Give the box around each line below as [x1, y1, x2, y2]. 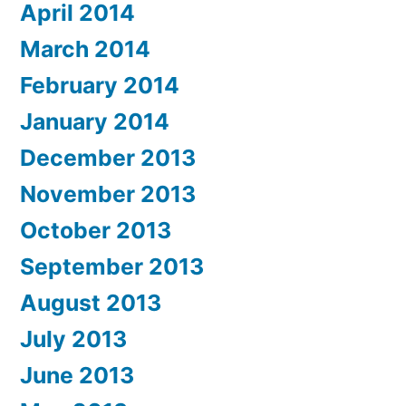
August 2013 [20, 288, 161, 316]
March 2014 [20, 34, 150, 63]
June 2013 [20, 361, 134, 389]
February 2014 [20, 71, 179, 99]
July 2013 [20, 324, 127, 353]
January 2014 [20, 107, 169, 135]
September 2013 [20, 252, 204, 280]
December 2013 [20, 143, 196, 171]
